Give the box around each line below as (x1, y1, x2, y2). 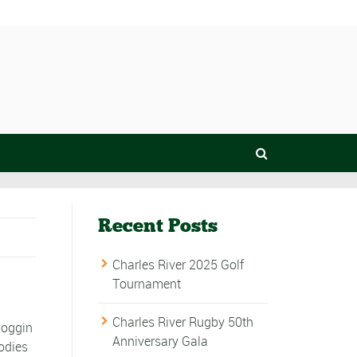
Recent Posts (97, 214, 218, 237)
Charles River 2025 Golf (112, 256, 244, 274)
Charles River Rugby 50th (112, 312, 253, 331)
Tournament (112, 275, 181, 293)
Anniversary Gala (112, 331, 208, 350)
